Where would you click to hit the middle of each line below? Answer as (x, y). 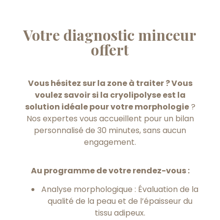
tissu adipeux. (120, 213)
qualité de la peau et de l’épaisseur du (120, 201)
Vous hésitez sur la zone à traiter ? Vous (110, 83)
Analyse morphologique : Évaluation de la (120, 190)
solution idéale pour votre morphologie (107, 107)
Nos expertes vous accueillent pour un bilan (110, 118)
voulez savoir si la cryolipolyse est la (110, 95)
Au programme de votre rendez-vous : (110, 170)
